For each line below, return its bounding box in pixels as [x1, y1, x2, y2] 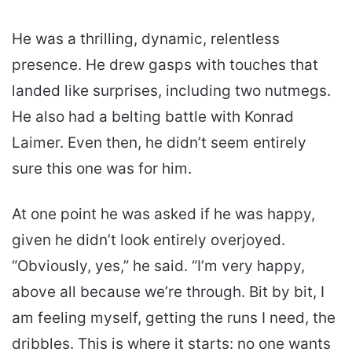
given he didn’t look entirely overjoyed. [12, 231, 285, 250]
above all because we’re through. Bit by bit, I [12, 283, 324, 302]
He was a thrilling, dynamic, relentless [12, 30, 280, 49]
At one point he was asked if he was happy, [12, 205, 315, 224]
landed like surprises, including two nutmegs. [12, 82, 331, 101]
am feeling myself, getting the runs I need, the [12, 309, 335, 328]
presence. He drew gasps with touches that [12, 56, 318, 75]
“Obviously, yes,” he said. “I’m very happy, [12, 257, 305, 276]
